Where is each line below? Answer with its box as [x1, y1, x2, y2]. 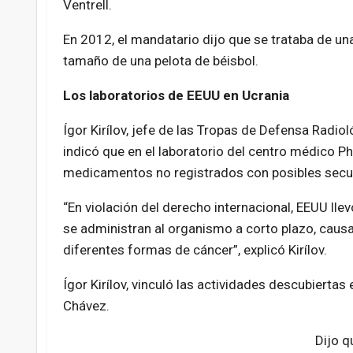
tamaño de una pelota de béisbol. [62, 53, 258, 69]
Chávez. [62, 298, 110, 314]
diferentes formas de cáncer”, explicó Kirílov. [62, 242, 327, 258]
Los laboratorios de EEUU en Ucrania [62, 87, 289, 104]
